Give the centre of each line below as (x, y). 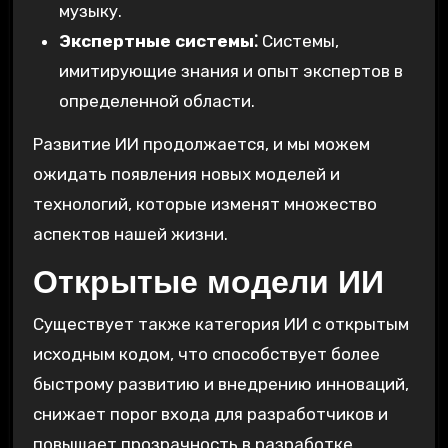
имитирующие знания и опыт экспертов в (230, 70)
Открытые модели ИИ (208, 281)
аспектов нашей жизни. (130, 233)
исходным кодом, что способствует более (206, 354)
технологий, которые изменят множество (204, 203)
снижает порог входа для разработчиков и (210, 414)
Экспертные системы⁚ (158, 40)
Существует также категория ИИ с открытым (220, 324)
